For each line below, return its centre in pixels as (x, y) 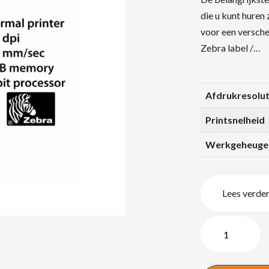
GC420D (219, 240)
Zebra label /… (231, 48)
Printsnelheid (235, 120)
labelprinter (224, 256)
